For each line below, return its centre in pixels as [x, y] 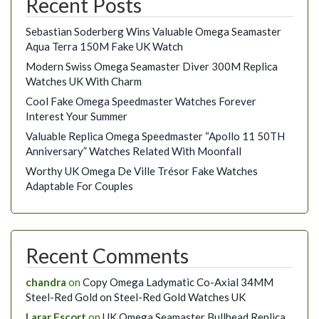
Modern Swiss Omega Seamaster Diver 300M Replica [152, 67]
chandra [46, 282]
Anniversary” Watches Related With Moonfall [134, 151]
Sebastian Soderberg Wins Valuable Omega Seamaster [153, 32]
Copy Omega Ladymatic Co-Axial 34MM [178, 282]
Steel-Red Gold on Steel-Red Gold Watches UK [136, 297]
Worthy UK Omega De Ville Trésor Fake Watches [142, 171]
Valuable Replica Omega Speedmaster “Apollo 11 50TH [155, 136]
